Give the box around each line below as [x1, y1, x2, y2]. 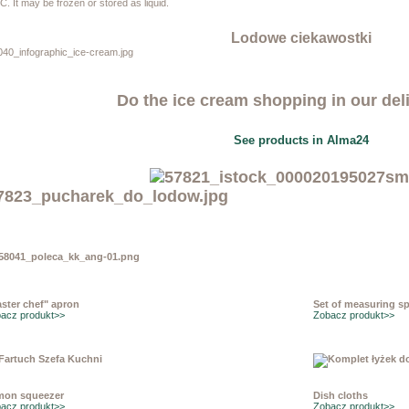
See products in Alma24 [233, 133, 369, 148]
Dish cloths [313, 390, 369, 402]
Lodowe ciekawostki [230, 30, 372, 47]
